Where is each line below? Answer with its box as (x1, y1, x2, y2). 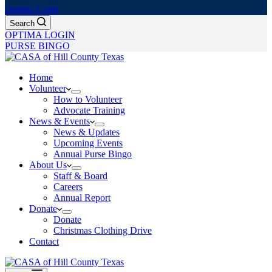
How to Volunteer (53, 94, 122, 104)
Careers (53, 182, 83, 192)
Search (10, 19, 35, 28)
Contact (29, 236, 59, 246)
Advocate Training (53, 105, 125, 115)
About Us (29, 160, 67, 170)
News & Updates (53, 127, 120, 137)
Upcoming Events (53, 138, 123, 148)
